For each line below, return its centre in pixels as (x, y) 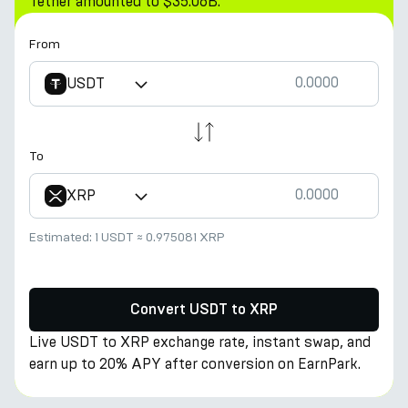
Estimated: (62, 237)
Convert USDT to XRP (204, 310)
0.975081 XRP (185, 237)
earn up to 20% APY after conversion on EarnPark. (195, 364)
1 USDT (114, 237)
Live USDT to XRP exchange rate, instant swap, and (200, 342)
